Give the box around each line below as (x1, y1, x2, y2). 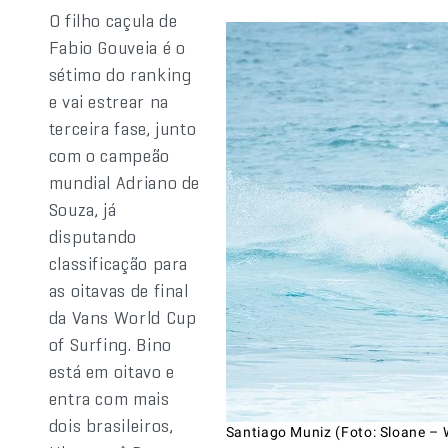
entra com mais (48, 387, 170, 410)
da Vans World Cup (48, 306, 197, 329)
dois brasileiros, (48, 414, 174, 437)
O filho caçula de (48, 9, 178, 32)
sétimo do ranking (48, 63, 192, 86)
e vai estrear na (48, 90, 169, 113)
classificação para (48, 252, 189, 275)
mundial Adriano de (48, 171, 201, 194)
